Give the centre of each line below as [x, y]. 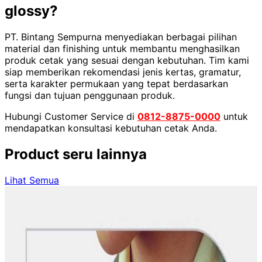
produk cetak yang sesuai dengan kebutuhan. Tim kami [127, 60]
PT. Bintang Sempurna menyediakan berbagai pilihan [121, 37]
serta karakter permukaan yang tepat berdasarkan [116, 83]
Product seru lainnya [76, 154]
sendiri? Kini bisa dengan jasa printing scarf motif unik [125, 251]
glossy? [33, 11]
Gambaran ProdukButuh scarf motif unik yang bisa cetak [130, 239]
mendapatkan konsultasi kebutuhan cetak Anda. [111, 128]
